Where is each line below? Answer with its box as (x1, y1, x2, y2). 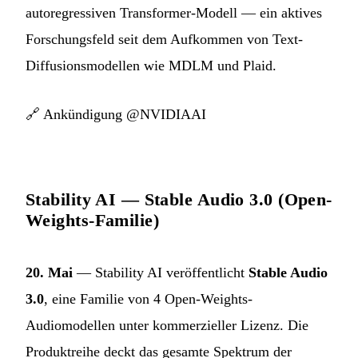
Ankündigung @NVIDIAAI (43, 106, 206, 123)
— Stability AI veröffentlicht (73, 265, 249, 281)
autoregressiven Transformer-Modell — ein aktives (26, 5, 322, 22)
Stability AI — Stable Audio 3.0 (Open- (26, 189, 332, 210)
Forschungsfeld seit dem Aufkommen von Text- (26, 31, 303, 48)
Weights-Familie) (26, 210, 160, 231)
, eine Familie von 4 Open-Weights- (44, 291, 253, 308)
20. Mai (26, 265, 73, 281)
